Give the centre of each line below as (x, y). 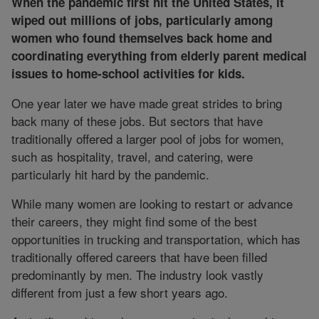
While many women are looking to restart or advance (152, 203)
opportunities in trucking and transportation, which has (156, 239)
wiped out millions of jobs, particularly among (142, 20)
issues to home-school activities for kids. (128, 73)
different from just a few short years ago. (120, 292)
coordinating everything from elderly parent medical (159, 55)
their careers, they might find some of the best (134, 221)
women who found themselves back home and (142, 37)
